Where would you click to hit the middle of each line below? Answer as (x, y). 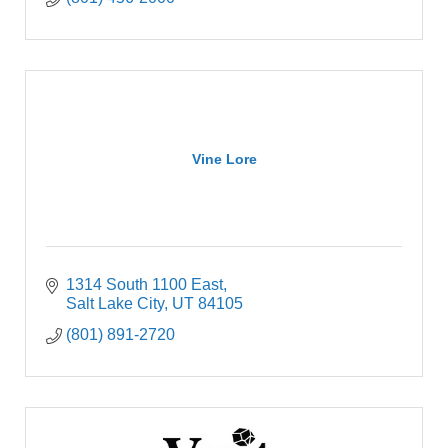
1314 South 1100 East (144, 284)
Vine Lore (224, 159)
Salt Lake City (115, 303)
